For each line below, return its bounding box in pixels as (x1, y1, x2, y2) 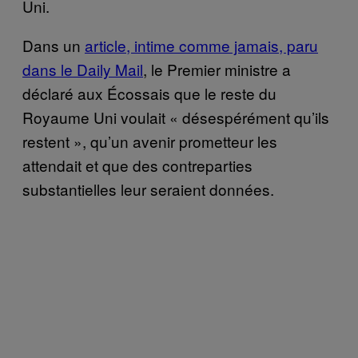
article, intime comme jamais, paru (85, 34, 318, 56)
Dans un (22, 34, 85, 56)
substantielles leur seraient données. (22, 177, 274, 200)
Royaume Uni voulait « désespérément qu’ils (22, 105, 329, 128)
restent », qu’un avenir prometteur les (22, 129, 277, 152)
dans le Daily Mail (22, 58, 143, 80)
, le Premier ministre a (143, 58, 291, 80)
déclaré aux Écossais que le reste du (22, 82, 276, 104)
